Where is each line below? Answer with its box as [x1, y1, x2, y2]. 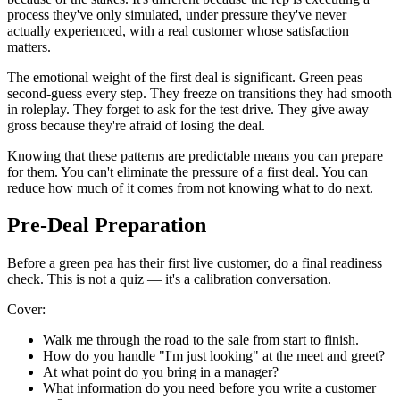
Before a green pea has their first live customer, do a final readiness [7, 255, 382, 271]
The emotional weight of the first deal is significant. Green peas [7, 69, 362, 85]
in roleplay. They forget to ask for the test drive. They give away [7, 101, 369, 117]
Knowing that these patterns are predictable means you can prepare [7, 147, 383, 163]
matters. [7, 38, 51, 54]
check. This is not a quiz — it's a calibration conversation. [7, 271, 331, 287]
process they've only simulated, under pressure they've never [7, 6, 346, 22]
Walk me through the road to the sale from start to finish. [43, 332, 359, 348]
